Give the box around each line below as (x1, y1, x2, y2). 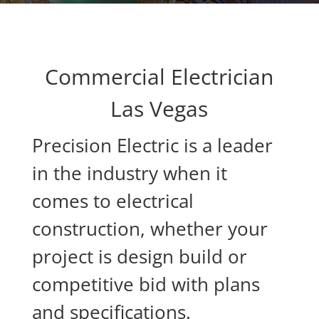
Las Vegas (110, 94, 209, 123)
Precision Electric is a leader (31, 132, 273, 158)
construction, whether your (31, 216, 268, 241)
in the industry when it (31, 160, 227, 186)
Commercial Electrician (45, 62, 274, 91)
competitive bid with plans (31, 271, 260, 297)
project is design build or (31, 244, 247, 269)
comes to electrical (31, 188, 194, 214)
